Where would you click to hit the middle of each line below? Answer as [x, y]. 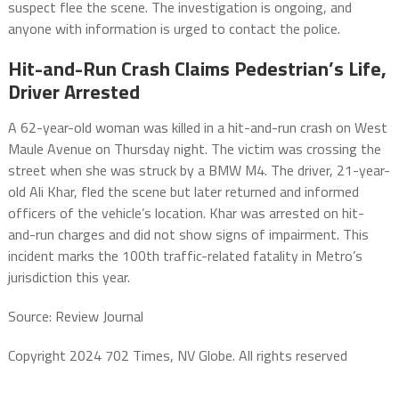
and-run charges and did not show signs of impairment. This [188, 235]
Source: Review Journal [75, 317]
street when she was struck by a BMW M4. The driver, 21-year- [199, 171]
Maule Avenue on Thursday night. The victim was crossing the [194, 149]
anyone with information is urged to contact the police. [174, 29]
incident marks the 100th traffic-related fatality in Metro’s [185, 256]
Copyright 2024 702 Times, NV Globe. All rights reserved [177, 356]
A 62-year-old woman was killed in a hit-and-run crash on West [197, 128]
